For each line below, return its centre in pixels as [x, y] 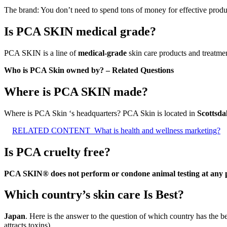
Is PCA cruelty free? [57, 152]
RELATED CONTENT [51, 130]
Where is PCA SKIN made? [76, 91]
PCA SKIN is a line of [41, 53]
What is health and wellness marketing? [157, 130]
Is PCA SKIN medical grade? [80, 31]
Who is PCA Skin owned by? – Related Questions [89, 70]
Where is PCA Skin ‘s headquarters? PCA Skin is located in [101, 113]
